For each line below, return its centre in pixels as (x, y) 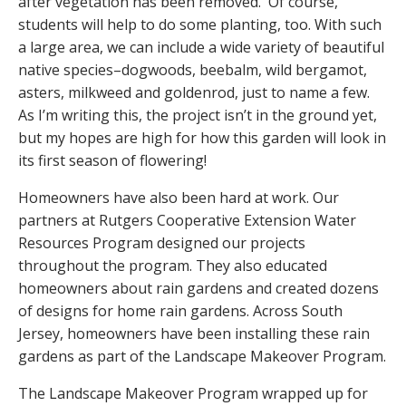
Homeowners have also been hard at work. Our (179, 197)
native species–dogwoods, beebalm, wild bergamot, (193, 69)
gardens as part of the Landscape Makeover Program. (202, 356)
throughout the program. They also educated (173, 265)
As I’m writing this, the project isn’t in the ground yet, (198, 115)
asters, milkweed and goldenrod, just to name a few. (194, 92)
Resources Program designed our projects (162, 242)
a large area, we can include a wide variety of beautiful (201, 47)
